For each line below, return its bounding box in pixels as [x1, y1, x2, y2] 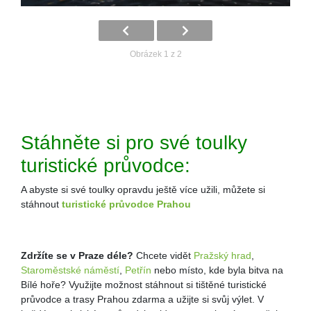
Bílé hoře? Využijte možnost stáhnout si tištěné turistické [21, 279, 267, 291]
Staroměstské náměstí [21, 264, 119, 276]
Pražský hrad [194, 250, 251, 262]
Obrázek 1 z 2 [129, 49, 182, 60]
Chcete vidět [133, 250, 194, 262]
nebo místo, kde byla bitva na [151, 264, 283, 276]
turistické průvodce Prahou [62, 199, 191, 210]
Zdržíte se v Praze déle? [21, 250, 133, 262]
